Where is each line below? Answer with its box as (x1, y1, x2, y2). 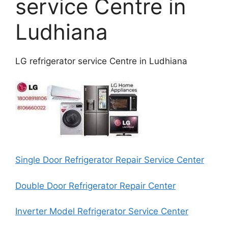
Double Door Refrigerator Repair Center (15, 180, 176, 191)
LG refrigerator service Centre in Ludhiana (15, 56, 187, 66)
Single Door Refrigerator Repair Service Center (15, 155, 204, 165)
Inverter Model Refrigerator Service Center (15, 206, 188, 216)
